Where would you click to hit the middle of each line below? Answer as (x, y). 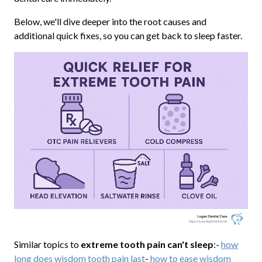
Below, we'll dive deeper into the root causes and (110, 22)
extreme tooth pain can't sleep (147, 244)
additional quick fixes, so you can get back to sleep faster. (128, 36)
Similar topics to (47, 244)
